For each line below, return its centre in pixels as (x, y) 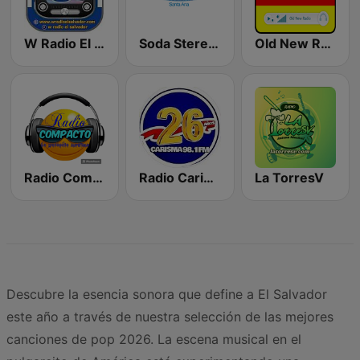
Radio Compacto (98, 178)
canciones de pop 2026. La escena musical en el (154, 340)
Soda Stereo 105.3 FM (214, 43)
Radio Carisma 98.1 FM (209, 178)
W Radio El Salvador (99, 43)
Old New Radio (325, 43)
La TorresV (289, 178)
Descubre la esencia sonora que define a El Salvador (167, 295)
